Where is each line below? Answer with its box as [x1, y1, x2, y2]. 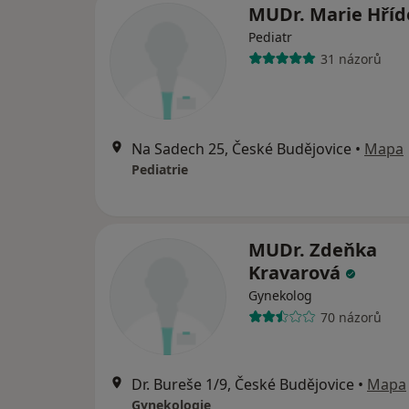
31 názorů [320, 49, 382, 68]
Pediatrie [131, 161, 188, 178]
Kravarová [248, 260, 345, 285]
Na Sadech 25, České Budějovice [131, 139, 351, 159]
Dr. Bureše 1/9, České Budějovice [131, 374, 354, 394]
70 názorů [320, 308, 382, 326]
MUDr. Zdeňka [248, 237, 377, 262]
